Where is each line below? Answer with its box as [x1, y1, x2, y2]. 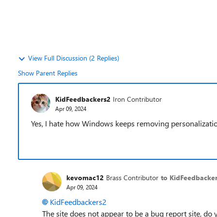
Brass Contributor [106, 172, 158, 182]
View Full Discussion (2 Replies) [28, 53, 119, 62]
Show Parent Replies [18, 68, 77, 77]
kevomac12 [66, 172, 104, 182]
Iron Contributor [113, 94, 162, 104]
